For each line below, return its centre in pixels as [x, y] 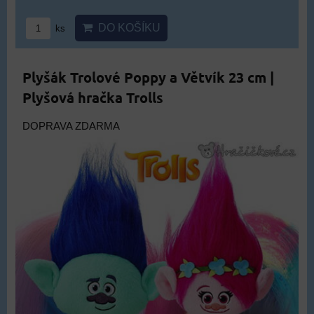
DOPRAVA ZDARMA [71, 126]
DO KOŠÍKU [127, 28]
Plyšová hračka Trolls [93, 97]
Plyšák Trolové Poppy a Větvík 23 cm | [148, 77]
